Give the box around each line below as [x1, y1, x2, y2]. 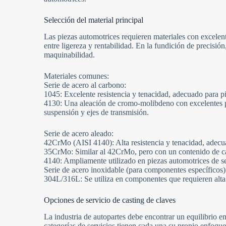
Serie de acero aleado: [44, 129, 114, 138]
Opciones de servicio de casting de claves [44, 196, 176, 205]
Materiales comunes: [44, 72, 109, 81]
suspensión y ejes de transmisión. [44, 108, 149, 117]
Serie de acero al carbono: [44, 81, 127, 90]
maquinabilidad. [44, 50, 95, 60]
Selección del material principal [44, 16, 144, 25]
